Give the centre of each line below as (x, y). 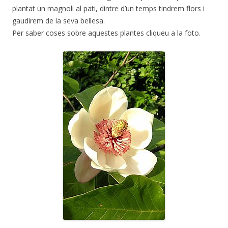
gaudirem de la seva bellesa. (59, 20)
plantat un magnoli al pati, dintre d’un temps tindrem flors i (108, 8)
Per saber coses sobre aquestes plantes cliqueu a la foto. (106, 33)
